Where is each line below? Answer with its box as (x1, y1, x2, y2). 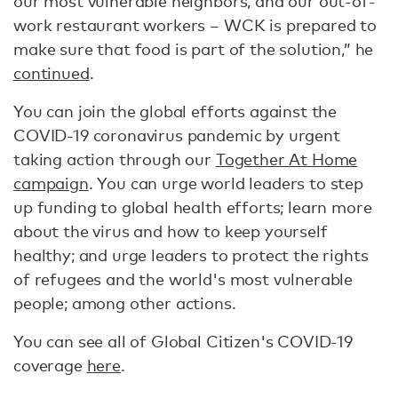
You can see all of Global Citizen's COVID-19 (13, 331, 353, 352)
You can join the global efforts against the (13, 101, 338, 122)
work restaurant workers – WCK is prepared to (13, 15, 377, 36)
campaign (13, 173, 89, 194)
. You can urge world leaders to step (88, 173, 363, 194)
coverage (13, 355, 87, 376)
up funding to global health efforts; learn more (13, 197, 372, 218)
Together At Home (215, 149, 358, 170)
